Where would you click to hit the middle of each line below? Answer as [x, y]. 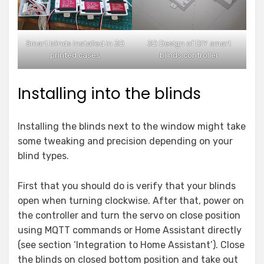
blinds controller [189, 55]
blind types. [43, 156]
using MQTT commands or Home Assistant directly [130, 230]
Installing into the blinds [109, 94]
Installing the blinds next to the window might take [132, 127]
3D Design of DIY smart [189, 44]
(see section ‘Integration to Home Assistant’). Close [131, 245]
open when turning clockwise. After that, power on [131, 201]
